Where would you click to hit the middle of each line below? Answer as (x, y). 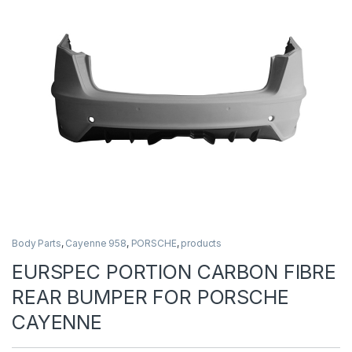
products (202, 244)
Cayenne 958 (96, 244)
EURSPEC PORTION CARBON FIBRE (174, 272)
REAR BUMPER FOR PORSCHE (150, 297)
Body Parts (37, 244)
